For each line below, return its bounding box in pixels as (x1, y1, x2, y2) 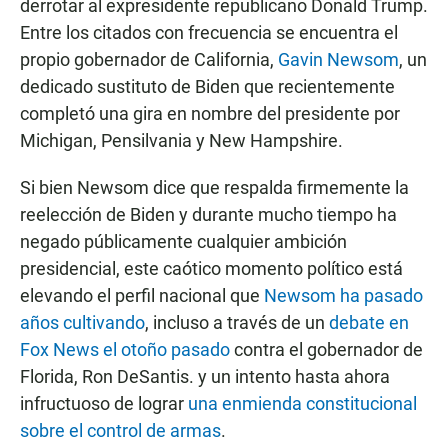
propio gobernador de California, (20, 49, 278, 71)
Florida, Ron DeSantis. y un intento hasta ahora (20, 366, 390, 388)
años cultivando (20, 312, 145, 334)
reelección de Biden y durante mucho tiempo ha (20, 204, 397, 226)
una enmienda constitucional (188, 393, 417, 415)
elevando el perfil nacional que (20, 285, 264, 307)
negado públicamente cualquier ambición (20, 231, 347, 253)
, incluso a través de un (145, 312, 329, 334)
